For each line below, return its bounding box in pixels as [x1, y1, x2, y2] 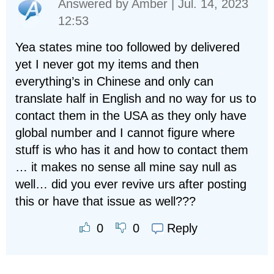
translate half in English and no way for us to [15, 91, 256, 105]
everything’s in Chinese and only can [15, 74, 213, 88]
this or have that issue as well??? [15, 194, 196, 208]
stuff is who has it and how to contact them [15, 143, 248, 157]
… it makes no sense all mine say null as [15, 160, 237, 174]
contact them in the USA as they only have [15, 108, 246, 122]
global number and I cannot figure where [15, 125, 235, 139]
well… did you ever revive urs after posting [15, 177, 246, 191]
